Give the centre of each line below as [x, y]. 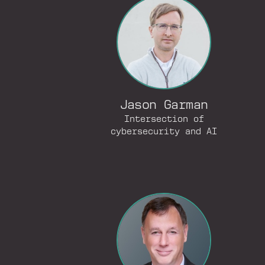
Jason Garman [164, 106]
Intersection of [164, 119]
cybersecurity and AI [164, 132]
